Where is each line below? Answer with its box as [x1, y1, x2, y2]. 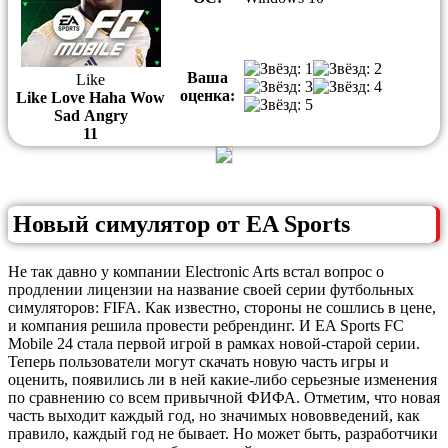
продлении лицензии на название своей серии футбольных [8, 280, 414, 298]
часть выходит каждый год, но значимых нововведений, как [8, 406, 420, 424]
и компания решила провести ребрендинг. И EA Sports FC [8, 316, 404, 334]
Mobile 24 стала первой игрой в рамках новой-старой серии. [8, 334, 420, 352]
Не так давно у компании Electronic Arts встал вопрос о [8, 262, 384, 280]
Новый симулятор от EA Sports [13, 210, 350, 237]
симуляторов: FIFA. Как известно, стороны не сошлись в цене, [8, 298, 436, 316]
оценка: [179, 86, 235, 104]
